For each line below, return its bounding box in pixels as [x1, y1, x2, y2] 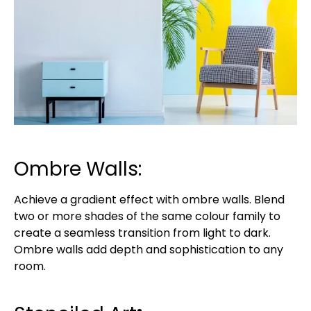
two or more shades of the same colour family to [14, 208, 280, 224]
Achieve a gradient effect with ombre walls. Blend [14, 191, 285, 208]
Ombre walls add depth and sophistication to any [14, 241, 283, 258]
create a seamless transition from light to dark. [14, 224, 271, 241]
